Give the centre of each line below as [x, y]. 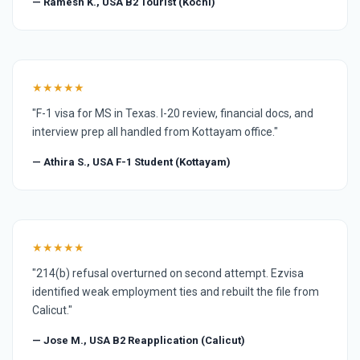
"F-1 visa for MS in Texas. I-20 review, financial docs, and [173, 113]
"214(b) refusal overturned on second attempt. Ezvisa [168, 273]
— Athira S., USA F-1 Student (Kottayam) [131, 162]
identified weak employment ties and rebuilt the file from [176, 291]
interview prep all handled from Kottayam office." [155, 131]
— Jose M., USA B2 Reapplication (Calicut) [139, 340]
